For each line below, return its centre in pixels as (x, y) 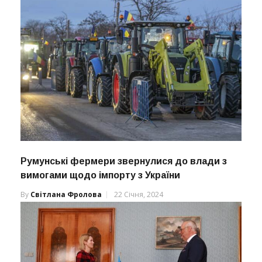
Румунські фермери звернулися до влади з (124, 161)
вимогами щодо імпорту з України (100, 175)
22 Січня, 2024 (139, 195)
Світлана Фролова (66, 195)
